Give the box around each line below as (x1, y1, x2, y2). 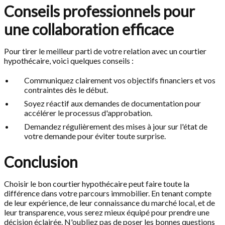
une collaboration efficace (4, 20, 174, 39)
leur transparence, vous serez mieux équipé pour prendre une (4, 207, 209, 217)
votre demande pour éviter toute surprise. (24, 131, 166, 141)
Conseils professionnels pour (4, 2, 195, 21)
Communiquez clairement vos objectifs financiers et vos (24, 75, 215, 85)
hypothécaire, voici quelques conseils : (4, 56, 134, 66)
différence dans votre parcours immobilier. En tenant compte (4, 188, 211, 198)
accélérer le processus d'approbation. (24, 108, 152, 118)
